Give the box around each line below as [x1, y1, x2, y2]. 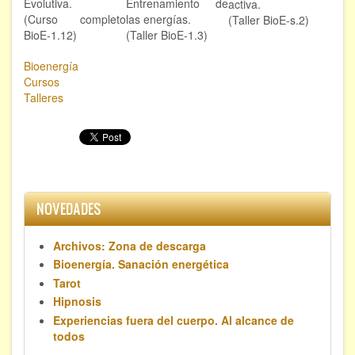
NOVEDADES [36, 198, 101, 219]
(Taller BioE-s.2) [228, 11, 309, 28]
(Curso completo [24, 10, 126, 27]
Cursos [24, 73, 59, 90]
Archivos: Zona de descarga [53, 237, 206, 254]
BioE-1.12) [24, 26, 77, 43]
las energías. [126, 10, 191, 27]
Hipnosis [53, 293, 101, 310]
